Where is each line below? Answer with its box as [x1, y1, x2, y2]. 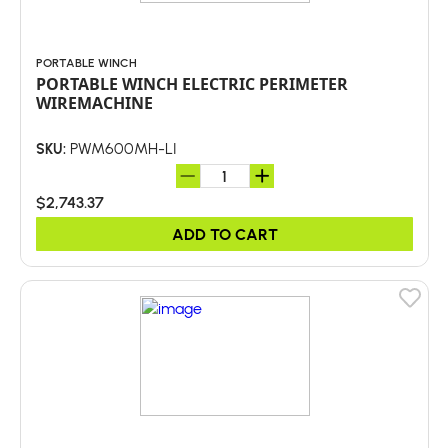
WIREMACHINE [36, 92, 153, 114]
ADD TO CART [171, 223, 278, 244]
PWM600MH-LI [66, 138, 177, 158]
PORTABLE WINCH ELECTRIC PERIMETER [36, 73, 348, 95]
